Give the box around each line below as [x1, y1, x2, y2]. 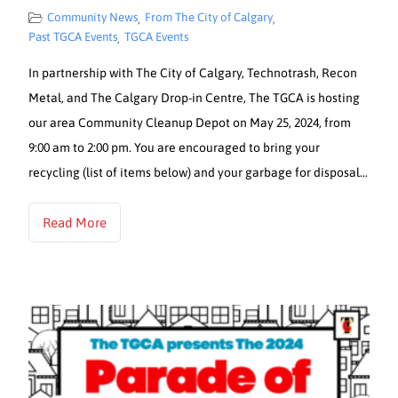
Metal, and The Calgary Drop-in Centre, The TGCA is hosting [28, 90, 361, 105]
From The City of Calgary [145, 10, 274, 24]
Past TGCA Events [28, 29, 118, 44]
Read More [43, 214, 107, 230]
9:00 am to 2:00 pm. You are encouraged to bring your [28, 139, 321, 155]
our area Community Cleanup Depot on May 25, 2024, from [28, 115, 352, 130]
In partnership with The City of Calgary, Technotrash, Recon [28, 65, 358, 80]
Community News [47, 10, 139, 24]
